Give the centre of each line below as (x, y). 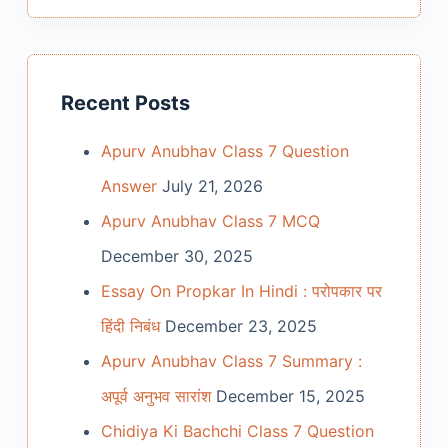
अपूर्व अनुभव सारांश (155, 396)
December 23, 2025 (240, 326)
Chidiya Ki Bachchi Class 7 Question (237, 431)
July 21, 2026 (212, 186)
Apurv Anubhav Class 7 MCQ (210, 221)
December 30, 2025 (176, 256)
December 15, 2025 (290, 396)
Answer (128, 186)
